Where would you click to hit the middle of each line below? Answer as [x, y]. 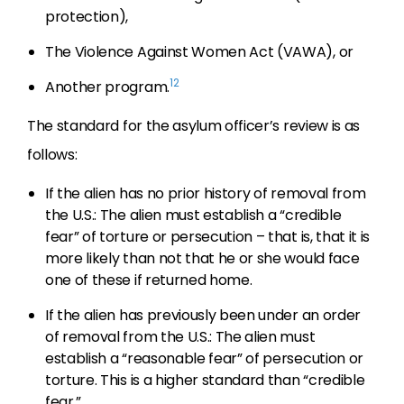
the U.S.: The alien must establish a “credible [193, 215]
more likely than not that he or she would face [202, 258]
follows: [52, 155]
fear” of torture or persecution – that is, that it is [208, 237]
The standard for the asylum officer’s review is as [193, 126]
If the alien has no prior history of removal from [206, 193]
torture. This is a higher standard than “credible [205, 380]
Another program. [107, 87]
